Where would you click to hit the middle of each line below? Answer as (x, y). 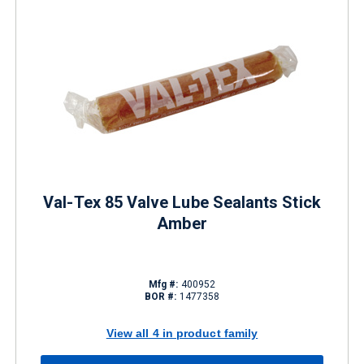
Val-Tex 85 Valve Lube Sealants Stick (182, 202)
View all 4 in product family (182, 333)
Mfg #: (163, 284)
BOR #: (160, 297)
